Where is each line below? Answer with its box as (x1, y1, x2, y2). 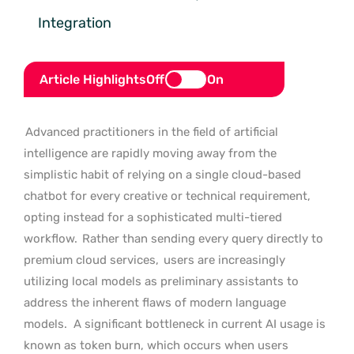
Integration (38, 13, 111, 32)
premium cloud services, (24, 252, 162, 267)
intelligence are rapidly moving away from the (24, 145, 277, 160)
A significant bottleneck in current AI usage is (73, 316, 326, 331)
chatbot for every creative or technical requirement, (24, 188, 311, 203)
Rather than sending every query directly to (79, 231, 323, 246)
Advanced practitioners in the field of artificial (25, 124, 278, 139)
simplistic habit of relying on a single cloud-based (24, 167, 301, 182)
